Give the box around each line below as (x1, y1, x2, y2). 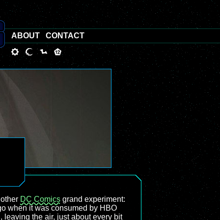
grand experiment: (60, 195, 125, 203)
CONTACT (46, 31, 84, 40)
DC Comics (20, 195, 60, 203)
